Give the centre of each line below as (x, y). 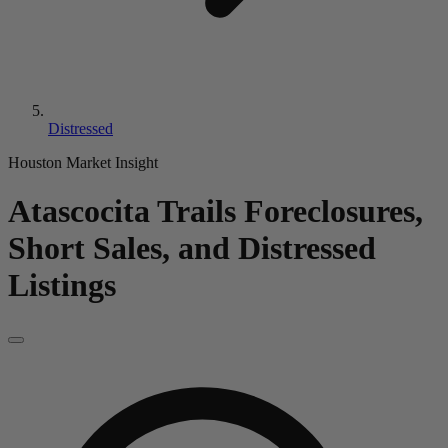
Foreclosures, (333, 211)
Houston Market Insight (83, 162)
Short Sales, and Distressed (192, 248)
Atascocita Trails (122, 211)
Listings (62, 285)
